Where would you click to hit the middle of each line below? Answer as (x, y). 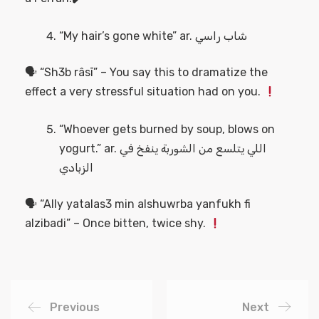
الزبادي (76, 168)
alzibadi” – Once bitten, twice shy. (117, 224)
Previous (75, 308)
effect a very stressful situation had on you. (144, 92)
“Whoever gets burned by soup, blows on (167, 130)
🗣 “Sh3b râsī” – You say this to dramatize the (146, 73)
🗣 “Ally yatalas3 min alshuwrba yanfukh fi (138, 204)
